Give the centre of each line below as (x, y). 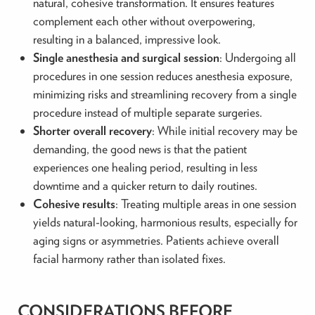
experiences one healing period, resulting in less (145, 167)
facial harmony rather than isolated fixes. (129, 259)
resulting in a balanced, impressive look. (127, 39)
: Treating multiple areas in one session (205, 204)
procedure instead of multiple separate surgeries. (147, 112)
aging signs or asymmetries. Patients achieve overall (156, 240)
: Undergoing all (257, 58)
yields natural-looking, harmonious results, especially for (165, 222)
